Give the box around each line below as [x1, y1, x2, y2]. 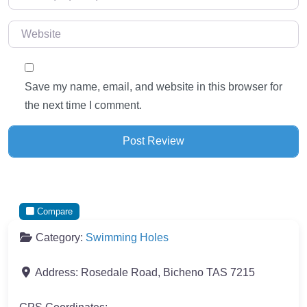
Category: [36, 231, 86, 243]
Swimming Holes [86, 231, 169, 243]
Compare [37, 206, 73, 217]
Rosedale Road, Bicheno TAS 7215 [81, 266, 255, 278]
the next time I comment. [25, 99, 142, 112]
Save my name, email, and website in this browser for [25, 81, 282, 93]
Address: [35, 266, 81, 278]
